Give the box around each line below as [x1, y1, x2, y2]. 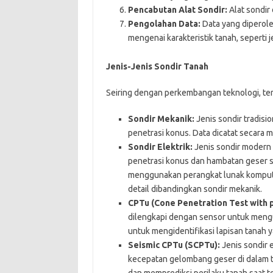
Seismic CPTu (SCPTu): [127, 239, 220, 250]
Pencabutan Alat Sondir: [127, 4, 227, 15]
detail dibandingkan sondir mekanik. [127, 183, 262, 194]
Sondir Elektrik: [127, 141, 193, 152]
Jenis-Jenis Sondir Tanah [105, 61, 208, 71]
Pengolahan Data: [127, 18, 200, 29]
